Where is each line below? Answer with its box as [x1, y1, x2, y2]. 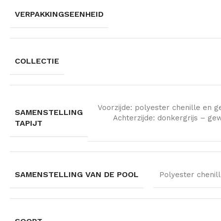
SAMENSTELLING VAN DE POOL [15, 169, 139, 179]
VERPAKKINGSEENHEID [15, 9, 104, 19]
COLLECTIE [15, 56, 59, 66]
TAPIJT [15, 118, 42, 128]
